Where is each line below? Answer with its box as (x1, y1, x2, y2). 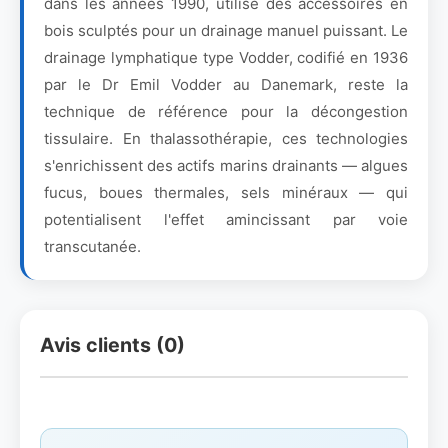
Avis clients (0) (40, 333, 185, 357)
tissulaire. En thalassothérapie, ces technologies (44, 129, 408, 148)
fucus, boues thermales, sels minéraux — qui (44, 183, 408, 202)
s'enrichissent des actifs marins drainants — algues (44, 156, 408, 175)
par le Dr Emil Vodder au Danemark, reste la (44, 75, 408, 94)
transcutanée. (44, 237, 141, 256)
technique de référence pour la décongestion (44, 102, 408, 121)
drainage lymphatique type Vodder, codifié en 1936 (44, 48, 408, 67)
